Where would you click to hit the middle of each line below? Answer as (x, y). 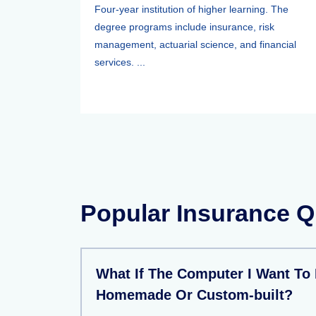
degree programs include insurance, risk (184, 27)
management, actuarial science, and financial (195, 44)
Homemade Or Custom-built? (194, 295)
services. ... (120, 62)
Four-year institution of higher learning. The (192, 9)
